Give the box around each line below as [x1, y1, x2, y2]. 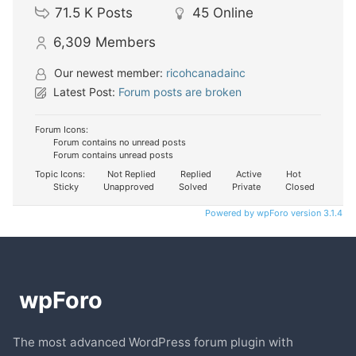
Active [234, 168, 261, 180]
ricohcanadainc [166, 66, 246, 80]
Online [212, 5, 253, 21]
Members [95, 34, 156, 51]
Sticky [51, 181, 79, 193]
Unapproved [101, 181, 154, 193]
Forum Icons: [35, 124, 88, 136]
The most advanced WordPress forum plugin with [13, 335, 293, 350]
